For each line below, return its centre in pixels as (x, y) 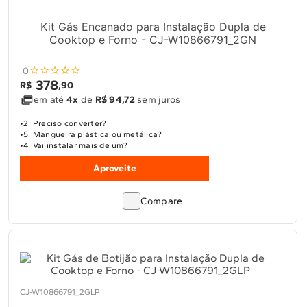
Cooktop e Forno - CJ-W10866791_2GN (153, 40)
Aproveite (114, 168)
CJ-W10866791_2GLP (60, 292)
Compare (162, 201)
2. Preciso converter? (65, 123)
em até (50, 100)
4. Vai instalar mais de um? (76, 145)
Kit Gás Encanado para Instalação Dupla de (153, 27)
